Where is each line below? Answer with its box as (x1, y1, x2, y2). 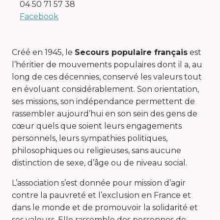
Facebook (20, 12, 58, 22)
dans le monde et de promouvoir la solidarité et (12, 203, 198, 213)
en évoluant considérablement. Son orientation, (12, 84, 199, 94)
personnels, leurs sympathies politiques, (12, 134, 167, 143)
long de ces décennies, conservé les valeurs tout (12, 72, 202, 82)
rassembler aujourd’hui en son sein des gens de (12, 109, 197, 119)
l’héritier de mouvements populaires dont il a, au (12, 60, 202, 70)
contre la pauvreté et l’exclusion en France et (12, 191, 191, 200)
